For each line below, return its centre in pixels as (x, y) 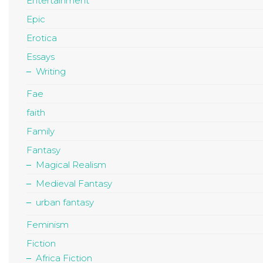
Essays (41, 57)
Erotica (42, 38)
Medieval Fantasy (74, 184)
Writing (51, 72)
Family (41, 131)
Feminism (48, 225)
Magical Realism (71, 165)
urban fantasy (65, 203)
